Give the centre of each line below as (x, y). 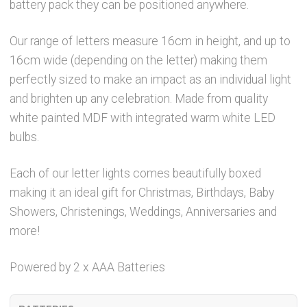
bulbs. (25, 137)
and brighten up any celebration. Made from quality (139, 98)
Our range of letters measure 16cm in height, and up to (150, 41)
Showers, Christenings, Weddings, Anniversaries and (144, 211)
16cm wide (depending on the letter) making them (139, 60)
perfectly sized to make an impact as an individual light (151, 79)
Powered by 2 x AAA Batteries (88, 267)
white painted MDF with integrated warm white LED (143, 118)
